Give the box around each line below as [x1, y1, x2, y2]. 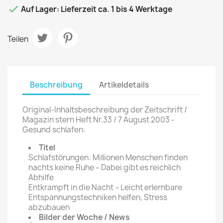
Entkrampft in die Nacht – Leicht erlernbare [28, 182, 182, 193]
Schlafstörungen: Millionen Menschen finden [28, 152, 188, 163]
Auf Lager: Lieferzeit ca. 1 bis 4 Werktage [19, 4, 172, 15]
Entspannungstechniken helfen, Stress [28, 192, 167, 203]
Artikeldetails [99, 79, 149, 90]
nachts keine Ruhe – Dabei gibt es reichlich [28, 162, 181, 173]
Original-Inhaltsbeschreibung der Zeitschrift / [22, 105, 187, 115]
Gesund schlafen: [22, 124, 86, 135]
